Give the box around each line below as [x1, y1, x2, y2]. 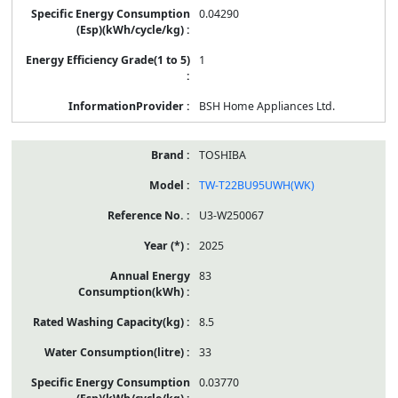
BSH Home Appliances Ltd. [198, 98, 335, 114]
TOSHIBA [198, 147, 246, 163]
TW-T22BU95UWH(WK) [198, 177, 314, 193]
